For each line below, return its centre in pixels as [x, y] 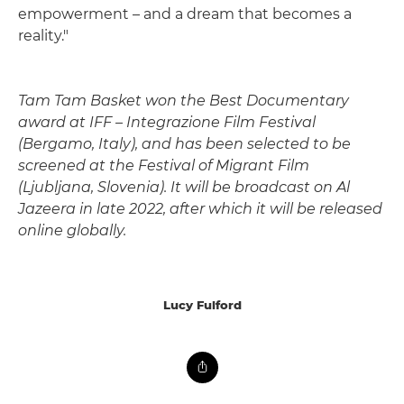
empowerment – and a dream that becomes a [185, 14]
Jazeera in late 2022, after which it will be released [200, 209]
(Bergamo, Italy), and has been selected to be [184, 144]
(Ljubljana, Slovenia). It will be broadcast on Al [184, 188]
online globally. [72, 231]
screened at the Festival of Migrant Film [164, 166]
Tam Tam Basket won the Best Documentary [184, 101]
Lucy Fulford [202, 305]
